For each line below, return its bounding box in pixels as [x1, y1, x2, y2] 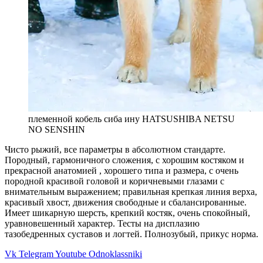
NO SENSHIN [28, 124, 85, 134]
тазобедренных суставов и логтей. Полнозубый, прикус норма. [5, 228, 258, 239]
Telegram [19, 248, 53, 259]
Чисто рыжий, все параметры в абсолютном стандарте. [5, 144, 225, 154]
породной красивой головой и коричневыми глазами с [5, 176, 224, 186]
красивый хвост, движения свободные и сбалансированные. [5, 197, 247, 207]
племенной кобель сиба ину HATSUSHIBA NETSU [28, 113, 235, 124]
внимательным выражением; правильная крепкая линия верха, [5, 186, 257, 197]
